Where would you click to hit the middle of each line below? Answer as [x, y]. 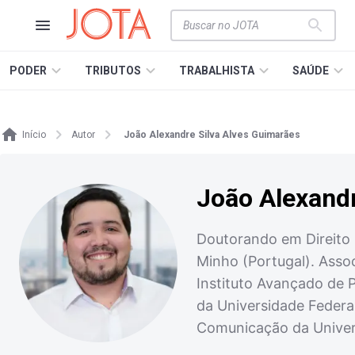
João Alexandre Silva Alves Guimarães [212, 135]
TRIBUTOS [113, 71]
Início [34, 135]
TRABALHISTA [217, 71]
